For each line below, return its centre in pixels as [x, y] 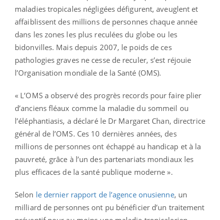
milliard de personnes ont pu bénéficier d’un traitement [110, 207]
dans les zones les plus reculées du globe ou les [96, 34]
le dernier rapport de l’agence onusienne [105, 194]
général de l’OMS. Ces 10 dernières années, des [96, 133]
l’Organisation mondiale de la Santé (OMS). [88, 72]
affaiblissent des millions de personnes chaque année [106, 21]
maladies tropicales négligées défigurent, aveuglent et [107, 9]
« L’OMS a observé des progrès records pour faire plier [108, 95]
